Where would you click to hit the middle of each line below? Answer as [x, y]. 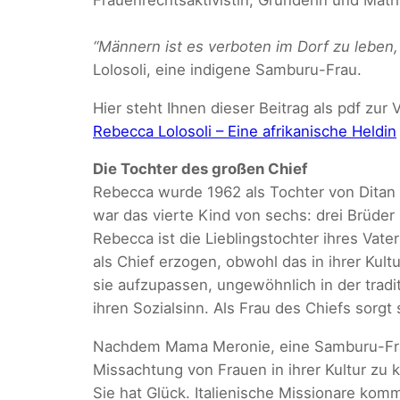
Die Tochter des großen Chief [200, 169]
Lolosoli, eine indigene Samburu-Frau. [227, 69]
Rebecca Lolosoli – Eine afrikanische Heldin [245, 131]
